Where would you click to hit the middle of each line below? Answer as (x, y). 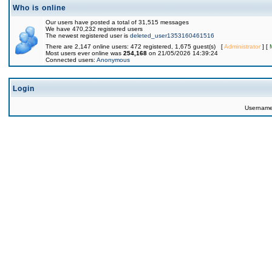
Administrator (242, 46)
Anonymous (113, 60)
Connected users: (71, 60)
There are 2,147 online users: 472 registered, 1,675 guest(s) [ (135, 46)
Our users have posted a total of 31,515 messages (117, 22)
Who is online (39, 8)
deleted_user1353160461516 (172, 36)
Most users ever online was (84, 53)
